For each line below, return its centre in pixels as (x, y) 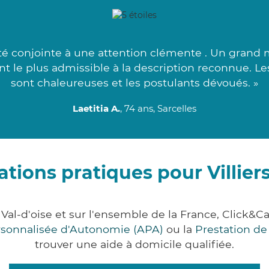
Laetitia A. (96, 109)
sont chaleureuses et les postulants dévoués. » (134, 83)
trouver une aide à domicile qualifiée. (134, 244)
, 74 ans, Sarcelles (158, 109)
